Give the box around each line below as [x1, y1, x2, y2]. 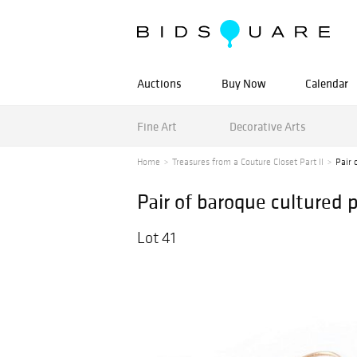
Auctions [137, 76, 182, 91]
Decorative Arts [229, 118, 306, 134]
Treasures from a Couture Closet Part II [172, 156, 324, 167]
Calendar [305, 76, 348, 91]
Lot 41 [137, 228, 176, 247]
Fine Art [137, 118, 177, 134]
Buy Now [222, 76, 265, 91]
